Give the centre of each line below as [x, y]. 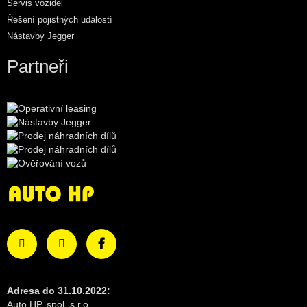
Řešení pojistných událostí [60, 19]
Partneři [38, 67]
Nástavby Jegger [40, 36]
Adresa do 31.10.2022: [59, 291]
